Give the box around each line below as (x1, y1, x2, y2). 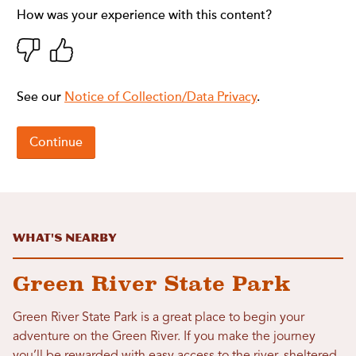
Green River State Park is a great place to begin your (13, 311, 304, 325)
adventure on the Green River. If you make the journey (13, 331, 315, 344)
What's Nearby (13, 231, 117, 246)
